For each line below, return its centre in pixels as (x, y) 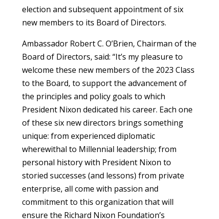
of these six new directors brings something (102, 123)
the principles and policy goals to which (93, 97)
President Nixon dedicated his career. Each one (107, 110)
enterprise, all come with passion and (90, 189)
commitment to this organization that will (98, 202)
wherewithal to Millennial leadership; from (99, 149)
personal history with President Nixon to (96, 163)
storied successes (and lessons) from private (103, 176)
